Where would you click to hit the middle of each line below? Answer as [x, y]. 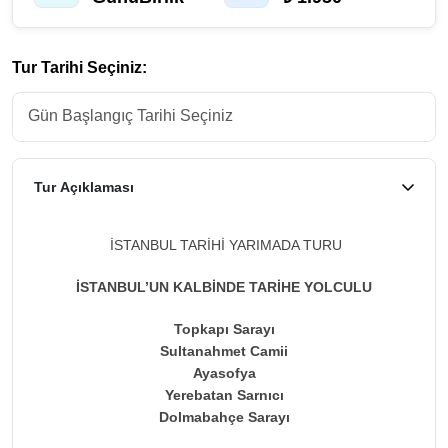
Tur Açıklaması [84, 186]
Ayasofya [224, 372]
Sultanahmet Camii [224, 350]
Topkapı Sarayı [224, 328]
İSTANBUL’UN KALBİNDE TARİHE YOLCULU [224, 286]
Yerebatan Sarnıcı [224, 394]
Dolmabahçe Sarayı [224, 416]
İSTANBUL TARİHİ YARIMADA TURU [224, 244]
